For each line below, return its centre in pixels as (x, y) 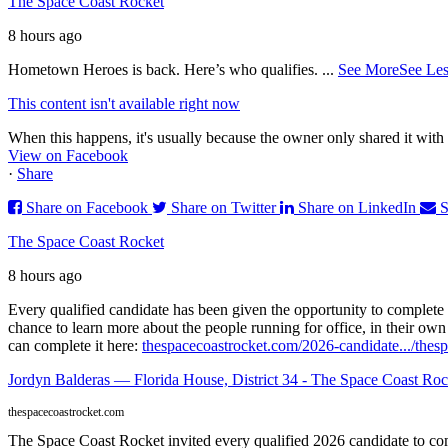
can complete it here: (75, 345)
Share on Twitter (223, 207)
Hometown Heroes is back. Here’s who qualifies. (165, 69)
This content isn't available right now (124, 103)
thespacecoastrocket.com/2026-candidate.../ (278, 345)
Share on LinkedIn (357, 207)
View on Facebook (68, 155)
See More (368, 69)
